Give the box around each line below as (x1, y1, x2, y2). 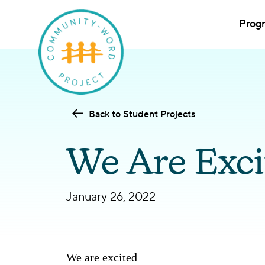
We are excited (66, 251, 137, 264)
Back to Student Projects (89, 108, 195, 120)
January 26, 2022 (66, 189, 156, 205)
